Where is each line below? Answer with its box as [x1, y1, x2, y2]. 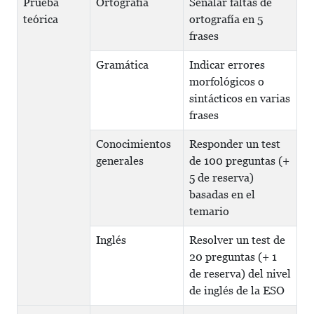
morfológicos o [189, 75, 264, 88]
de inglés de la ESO [189, 284, 285, 297]
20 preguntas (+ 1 [189, 250, 277, 264]
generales [96, 154, 144, 168]
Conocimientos [96, 137, 171, 151]
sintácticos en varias [189, 92, 290, 105]
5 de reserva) [189, 171, 254, 184]
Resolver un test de [189, 233, 285, 247]
